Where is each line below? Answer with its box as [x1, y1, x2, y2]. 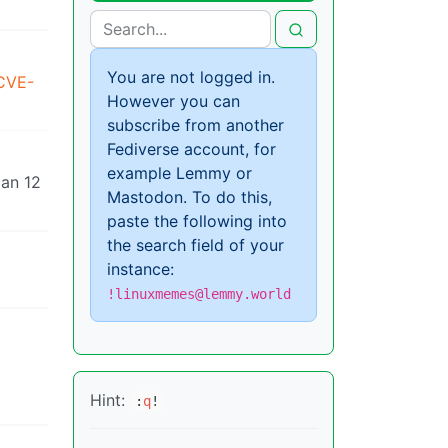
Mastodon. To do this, [107, 186, 272, 207]
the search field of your [107, 234, 284, 255]
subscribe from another [107, 114, 284, 135]
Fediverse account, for [107, 138, 276, 159]
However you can [107, 90, 240, 111]
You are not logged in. [107, 66, 275, 87]
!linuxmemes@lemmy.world [107, 285, 291, 302]
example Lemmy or [107, 162, 252, 183]
